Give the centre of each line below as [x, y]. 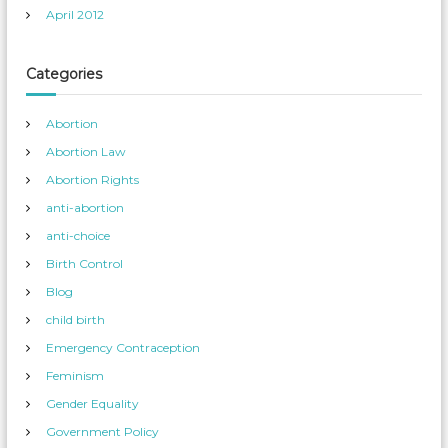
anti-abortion [85, 207]
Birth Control [85, 263]
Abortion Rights [93, 179]
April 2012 [75, 14]
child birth [76, 319]
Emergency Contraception [123, 347]
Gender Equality [93, 403]
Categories [64, 74]
